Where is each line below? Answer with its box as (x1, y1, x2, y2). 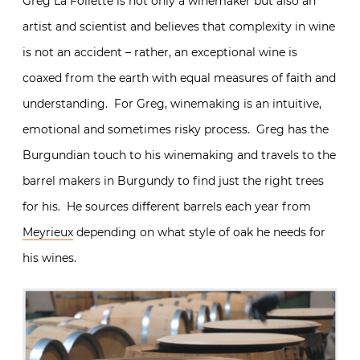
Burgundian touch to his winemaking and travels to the (22, 148, 336, 163)
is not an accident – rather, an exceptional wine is (22, 45, 297, 60)
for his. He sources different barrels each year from (22, 199, 311, 215)
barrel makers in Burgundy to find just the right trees (22, 174, 324, 189)
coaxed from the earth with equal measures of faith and (22, 71, 336, 86)
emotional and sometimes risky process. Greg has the (22, 122, 329, 137)
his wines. (22, 251, 76, 266)
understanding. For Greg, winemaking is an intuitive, (22, 96, 321, 112)
